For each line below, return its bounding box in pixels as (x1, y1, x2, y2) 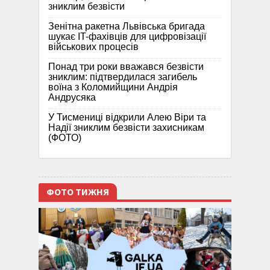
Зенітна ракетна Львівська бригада (48, 20, 205, 31)
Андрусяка (48, 92, 96, 102)
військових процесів (48, 41, 139, 52)
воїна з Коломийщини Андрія (48, 81, 178, 92)
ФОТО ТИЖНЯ (46, 185, 109, 199)
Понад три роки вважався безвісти (48, 61, 204, 72)
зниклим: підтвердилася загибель (48, 71, 197, 82)
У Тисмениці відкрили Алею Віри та (48, 111, 206, 122)
